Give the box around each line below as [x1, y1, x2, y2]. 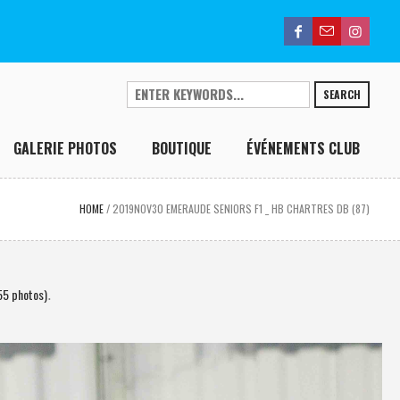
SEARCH [323, 87, 362, 102]
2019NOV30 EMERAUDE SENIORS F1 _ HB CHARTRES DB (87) [112, 201, 371, 216]
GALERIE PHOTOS [13, 137, 118, 159]
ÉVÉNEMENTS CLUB [246, 137, 361, 159]
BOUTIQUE [152, 137, 212, 159]
